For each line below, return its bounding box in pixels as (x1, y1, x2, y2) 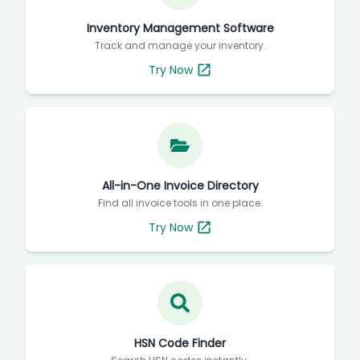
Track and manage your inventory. (94, 39, 266, 52)
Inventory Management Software (86, 20, 274, 36)
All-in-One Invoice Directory (101, 178, 259, 194)
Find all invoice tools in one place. (97, 196, 263, 210)
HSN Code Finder (134, 335, 226, 351)
